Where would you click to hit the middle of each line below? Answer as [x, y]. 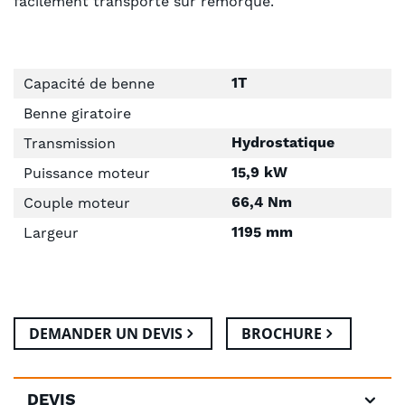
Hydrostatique [283, 143]
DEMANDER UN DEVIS [106, 334]
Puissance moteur [87, 173]
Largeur [51, 233]
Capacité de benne [89, 84]
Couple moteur [77, 203]
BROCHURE [282, 334]
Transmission [70, 143]
